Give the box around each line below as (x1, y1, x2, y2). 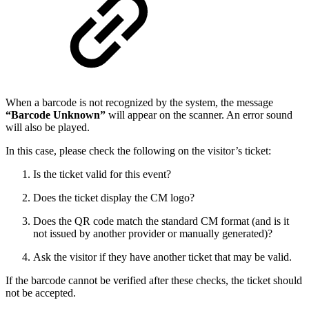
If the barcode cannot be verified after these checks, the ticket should (6, 275, 302, 287)
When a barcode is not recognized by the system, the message (6, 97, 273, 109)
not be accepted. (6, 287, 76, 299)
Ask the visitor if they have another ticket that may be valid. (33, 251, 292, 263)
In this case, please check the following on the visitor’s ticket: (6, 145, 271, 157)
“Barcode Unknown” (6, 109, 106, 121)
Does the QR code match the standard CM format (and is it (33, 215, 289, 228)
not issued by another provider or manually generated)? (33, 228, 272, 240)
